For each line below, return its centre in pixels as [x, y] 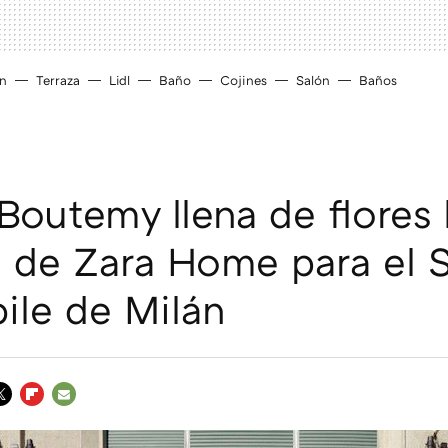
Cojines [243, 80]
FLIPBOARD [63, 418]
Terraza [58, 80]
